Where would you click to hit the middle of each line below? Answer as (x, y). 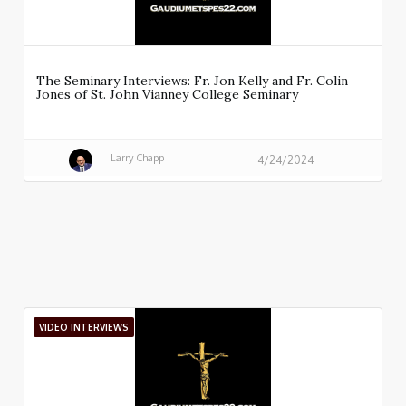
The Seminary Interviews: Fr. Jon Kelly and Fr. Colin (192, 81)
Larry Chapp (137, 157)
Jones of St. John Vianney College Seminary (167, 95)
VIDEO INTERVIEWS (84, 328)
